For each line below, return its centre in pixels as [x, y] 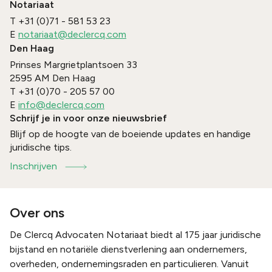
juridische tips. [41, 148]
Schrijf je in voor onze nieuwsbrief [88, 118]
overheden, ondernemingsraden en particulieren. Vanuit [129, 264]
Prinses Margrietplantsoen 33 [73, 65]
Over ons [37, 213]
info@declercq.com [61, 105]
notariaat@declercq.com [72, 35]
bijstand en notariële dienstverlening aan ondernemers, [128, 250]
